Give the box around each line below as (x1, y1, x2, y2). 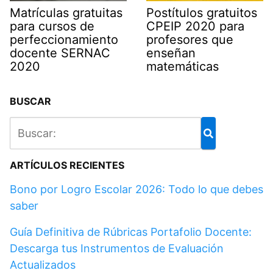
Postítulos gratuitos (146, 5, 257, 20)
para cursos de (10, 19, 94, 34)
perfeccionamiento (10, 32, 118, 47)
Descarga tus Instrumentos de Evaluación (10, 242, 224, 255)
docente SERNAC (10, 46, 110, 60)
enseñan (146, 46, 196, 60)
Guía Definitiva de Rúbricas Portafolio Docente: (10, 225, 252, 238)
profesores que (146, 32, 233, 47)
